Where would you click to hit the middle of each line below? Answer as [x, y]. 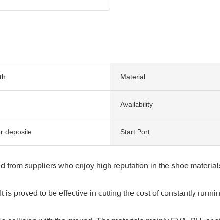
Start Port [135, 131]
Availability [137, 104]
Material [133, 76]
